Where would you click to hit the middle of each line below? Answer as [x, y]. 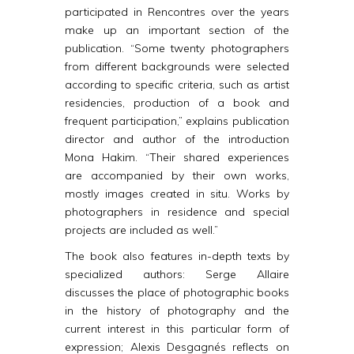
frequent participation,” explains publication [177, 121]
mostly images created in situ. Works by [177, 194]
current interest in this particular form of [177, 329]
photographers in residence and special [177, 212]
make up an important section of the [177, 30]
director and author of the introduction [177, 139]
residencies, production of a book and [177, 103]
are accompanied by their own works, [177, 175]
